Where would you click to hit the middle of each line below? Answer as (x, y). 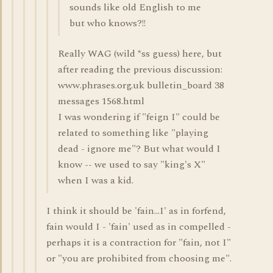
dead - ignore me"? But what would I (139, 149)
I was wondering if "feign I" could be (139, 117)
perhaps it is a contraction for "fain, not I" (139, 243)
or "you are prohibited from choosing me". (139, 258)
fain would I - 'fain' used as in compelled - (139, 227)
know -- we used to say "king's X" (132, 165)
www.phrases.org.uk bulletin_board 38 (141, 85)
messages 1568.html (101, 101)
